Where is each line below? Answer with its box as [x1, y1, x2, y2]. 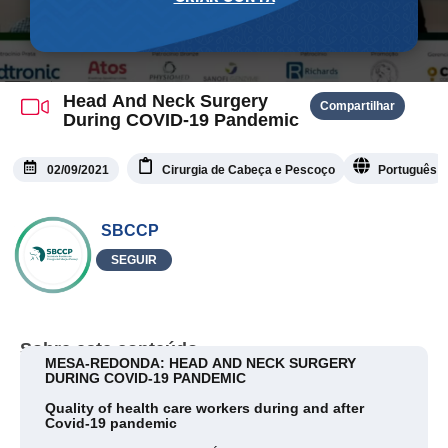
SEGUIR [110, 252, 157, 267]
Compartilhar [319, 99, 395, 114]
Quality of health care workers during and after [45, 400, 364, 417]
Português [377, 163, 437, 178]
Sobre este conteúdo [20, 338, 198, 359]
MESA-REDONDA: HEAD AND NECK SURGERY [45, 354, 356, 371]
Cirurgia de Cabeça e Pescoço [162, 163, 335, 178]
